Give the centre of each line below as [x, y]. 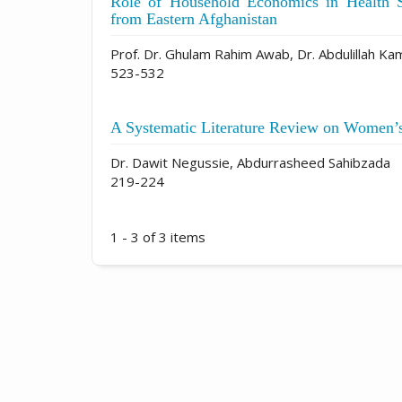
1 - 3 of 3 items [158, 236]
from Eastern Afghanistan [194, 18]
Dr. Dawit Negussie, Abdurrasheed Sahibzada [250, 162]
